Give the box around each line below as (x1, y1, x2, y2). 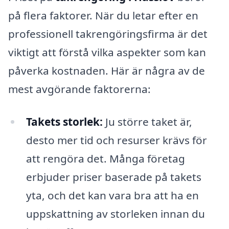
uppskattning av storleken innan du (26, 207, 205, 221)
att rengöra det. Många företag (26, 151, 185, 166)
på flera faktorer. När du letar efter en (8, 8, 198, 23)
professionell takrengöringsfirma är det (8, 27, 208, 41)
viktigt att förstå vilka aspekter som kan (8, 45, 206, 60)
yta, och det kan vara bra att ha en (26, 188, 199, 203)
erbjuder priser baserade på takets (26, 170, 201, 185)
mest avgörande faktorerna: (8, 82, 151, 97)
